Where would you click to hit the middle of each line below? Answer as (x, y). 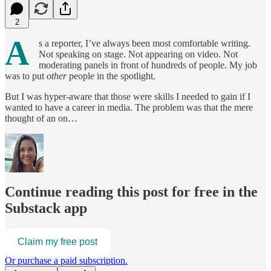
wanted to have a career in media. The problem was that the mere (129, 107)
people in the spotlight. (112, 76)
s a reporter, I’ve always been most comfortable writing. (145, 43)
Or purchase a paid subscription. (66, 261)
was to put (26, 76)
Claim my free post (57, 242)
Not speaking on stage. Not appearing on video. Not (138, 54)
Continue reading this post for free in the (131, 192)
